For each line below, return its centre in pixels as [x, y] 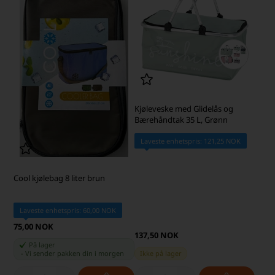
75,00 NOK [34, 226]
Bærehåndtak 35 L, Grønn [181, 120]
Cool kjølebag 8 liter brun [60, 178]
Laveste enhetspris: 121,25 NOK [190, 141]
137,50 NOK [156, 235]
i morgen [110, 253]
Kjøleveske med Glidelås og [184, 109]
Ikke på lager [161, 253]
